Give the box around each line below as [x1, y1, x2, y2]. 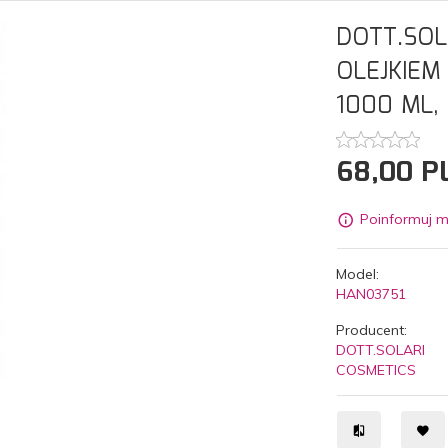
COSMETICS [335, 360, 416, 379]
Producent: [335, 320, 407, 339]
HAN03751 [335, 284, 406, 303]
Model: [335, 264, 379, 283]
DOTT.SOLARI [335, 340, 425, 359]
